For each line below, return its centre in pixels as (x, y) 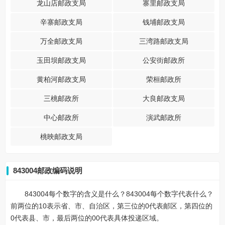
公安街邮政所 (164, 60)
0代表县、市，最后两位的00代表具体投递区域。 (87, 218)
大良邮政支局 (164, 98)
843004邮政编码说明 (48, 171)
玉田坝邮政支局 (61, 60)
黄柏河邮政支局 (61, 79)
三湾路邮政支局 (164, 41)
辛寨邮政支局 (61, 22)
